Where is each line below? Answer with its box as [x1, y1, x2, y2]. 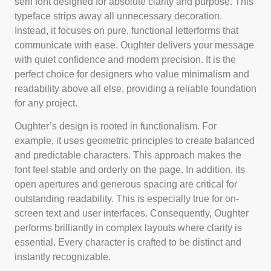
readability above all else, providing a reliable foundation [15, 83, 256, 94]
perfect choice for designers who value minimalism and [15, 68, 249, 79]
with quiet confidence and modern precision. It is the [15, 54, 236, 65]
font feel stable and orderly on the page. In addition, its [15, 165, 245, 175]
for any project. [15, 97, 77, 108]
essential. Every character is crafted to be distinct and [15, 237, 241, 248]
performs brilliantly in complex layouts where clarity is [15, 223, 242, 233]
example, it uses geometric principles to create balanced [15, 135, 255, 146]
